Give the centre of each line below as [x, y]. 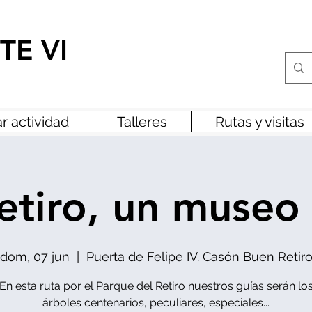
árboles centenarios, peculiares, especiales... [156, 303]
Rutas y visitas [260, 122]
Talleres [142, 122]
